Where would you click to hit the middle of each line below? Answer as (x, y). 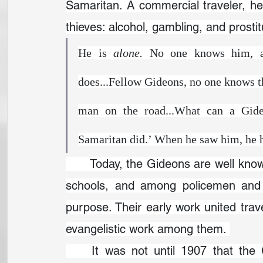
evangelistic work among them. (148, 229)
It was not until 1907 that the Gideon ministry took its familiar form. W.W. (79, 251)
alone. (131, 53)
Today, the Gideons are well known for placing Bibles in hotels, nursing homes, (78, 164)
